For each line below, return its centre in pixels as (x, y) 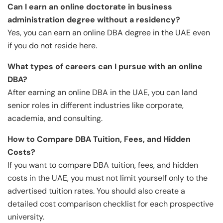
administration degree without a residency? (94, 19)
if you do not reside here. (52, 45)
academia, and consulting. (55, 118)
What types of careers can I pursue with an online (105, 66)
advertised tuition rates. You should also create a (96, 191)
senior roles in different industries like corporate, (96, 105)
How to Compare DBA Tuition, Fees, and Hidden (99, 139)
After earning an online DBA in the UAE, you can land (103, 92)
